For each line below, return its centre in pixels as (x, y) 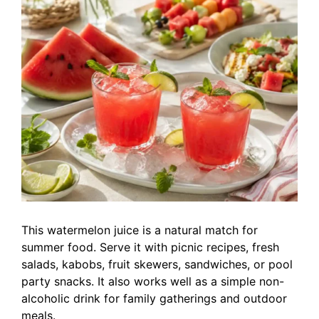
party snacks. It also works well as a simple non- (153, 281)
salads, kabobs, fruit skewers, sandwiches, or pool (157, 264)
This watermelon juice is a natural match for (140, 230)
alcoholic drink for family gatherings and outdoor (154, 298)
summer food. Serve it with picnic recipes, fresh (150, 247)
